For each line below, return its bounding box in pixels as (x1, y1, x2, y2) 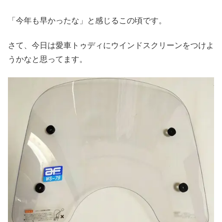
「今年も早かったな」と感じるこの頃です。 (8, 16, 166, 25)
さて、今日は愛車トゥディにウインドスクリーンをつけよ (8, 41, 214, 50)
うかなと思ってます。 (8, 55, 87, 63)
